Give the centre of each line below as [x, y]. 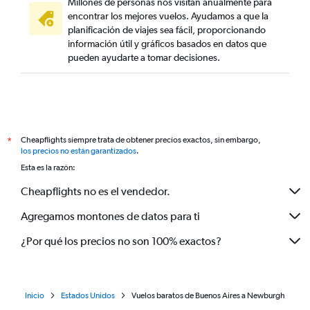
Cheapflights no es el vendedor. [95, 191]
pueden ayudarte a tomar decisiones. [144, 57]
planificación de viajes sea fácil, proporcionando [167, 30]
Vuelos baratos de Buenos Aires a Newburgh [208, 295]
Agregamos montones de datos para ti [110, 216]
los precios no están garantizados [79, 151]
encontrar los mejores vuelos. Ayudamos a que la [168, 16]
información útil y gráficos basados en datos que [167, 44]
